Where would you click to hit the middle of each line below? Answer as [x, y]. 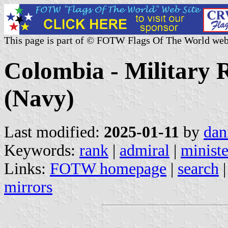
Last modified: [54, 132]
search [198, 168]
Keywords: [42, 150]
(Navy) [39, 98]
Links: [27, 168]
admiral [145, 150]
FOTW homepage [108, 168]
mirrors [28, 187]
